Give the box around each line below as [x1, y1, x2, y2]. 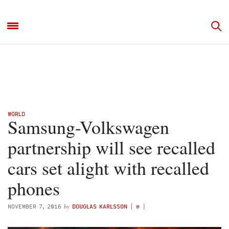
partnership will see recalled [8, 135, 215, 159]
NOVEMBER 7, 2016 [8, 203, 61, 210]
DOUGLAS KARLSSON [72, 203, 127, 210]
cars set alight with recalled [8, 155, 209, 180]
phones [8, 176, 60, 200]
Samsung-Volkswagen [8, 114, 169, 139]
